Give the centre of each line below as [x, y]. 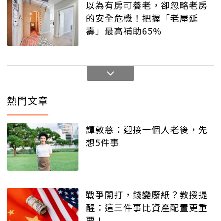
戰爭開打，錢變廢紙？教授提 [147, 194]
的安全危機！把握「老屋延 [142, 18]
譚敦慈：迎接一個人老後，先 [147, 129]
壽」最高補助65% [124, 30]
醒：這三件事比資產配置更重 [147, 207]
